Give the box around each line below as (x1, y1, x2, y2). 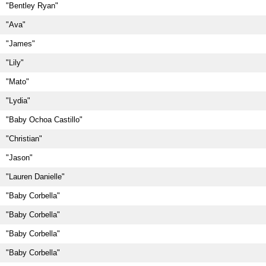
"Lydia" (6, 96, 30, 105)
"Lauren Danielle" (6, 172, 65, 181)
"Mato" (6, 77, 29, 86)
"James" (6, 39, 35, 48)
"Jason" (6, 153, 33, 162)
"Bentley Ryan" (6, 1, 58, 10)
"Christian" (6, 134, 42, 143)
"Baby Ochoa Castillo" (6, 115, 83, 124)
